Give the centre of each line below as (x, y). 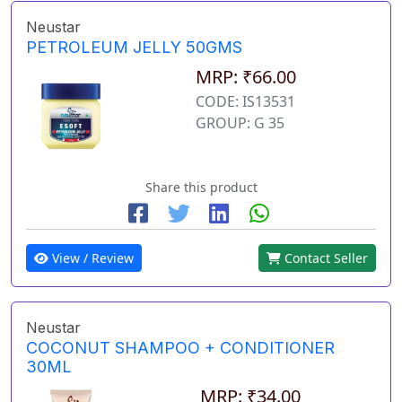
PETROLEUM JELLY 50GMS (134, 48)
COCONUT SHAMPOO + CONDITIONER (180, 347)
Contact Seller (324, 258)
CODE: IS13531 (245, 102)
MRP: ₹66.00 (246, 77)
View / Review (91, 258)
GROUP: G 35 (240, 123)
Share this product (201, 187)
